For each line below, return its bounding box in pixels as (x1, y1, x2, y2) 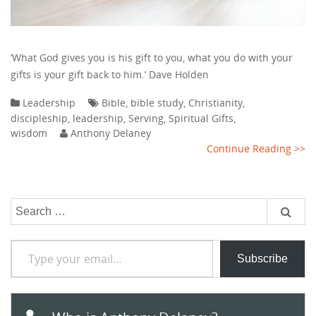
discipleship (11, 111, 68, 125)
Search (11, 198, 43, 212)
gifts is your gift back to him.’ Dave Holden (11, 67, 209, 81)
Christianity (188, 95, 243, 109)
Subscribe (237, 252, 288, 265)
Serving (128, 111, 164, 125)
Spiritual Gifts (169, 111, 233, 125)
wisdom (11, 126, 47, 140)
